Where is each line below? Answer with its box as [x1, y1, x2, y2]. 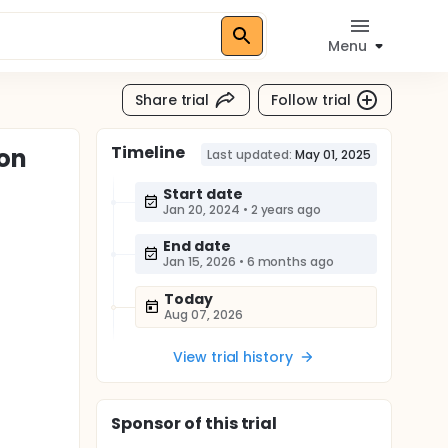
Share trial [134, 89, 210, 110]
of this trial [180, 412, 278, 435]
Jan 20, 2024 [163, 201, 240, 218]
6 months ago [246, 253, 335, 270]
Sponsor [111, 412, 181, 435]
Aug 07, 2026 [164, 306, 243, 323]
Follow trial [271, 89, 351, 110]
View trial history [172, 347, 294, 367]
